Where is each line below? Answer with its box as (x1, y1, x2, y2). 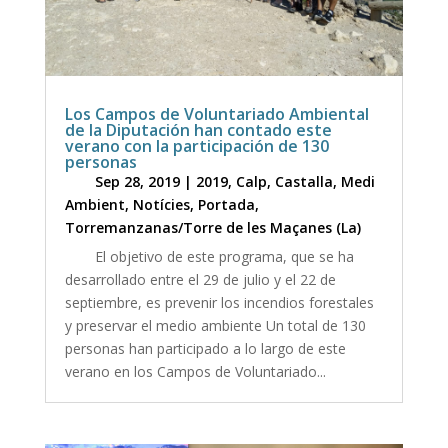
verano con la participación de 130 (64, 134, 329, 157)
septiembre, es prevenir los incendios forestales (64, 292, 374, 312)
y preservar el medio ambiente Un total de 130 (64, 315, 366, 335)
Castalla (274, 171, 333, 191)
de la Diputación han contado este (64, 118, 332, 141)
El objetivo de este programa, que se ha (94, 246, 354, 266)
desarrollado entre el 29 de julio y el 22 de (64, 269, 336, 289)
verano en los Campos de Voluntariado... (64, 361, 326, 381)
